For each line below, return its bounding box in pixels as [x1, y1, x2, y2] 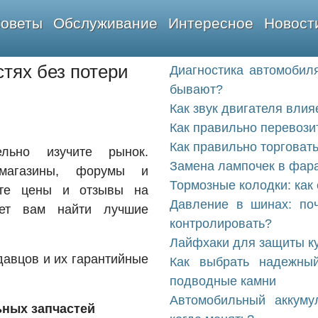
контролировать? [170, 216, 272, 231]
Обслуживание [53, 15, 158, 31]
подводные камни [170, 274, 276, 288]
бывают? [170, 82, 223, 97]
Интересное [168, 15, 253, 31]
